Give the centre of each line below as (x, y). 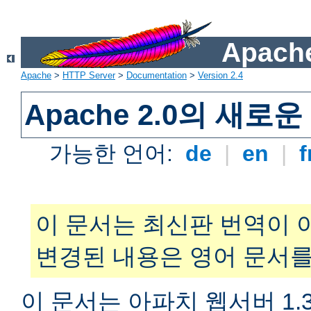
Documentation (157, 76)
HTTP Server (89, 76)
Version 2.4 (220, 76)
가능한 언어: (115, 154)
